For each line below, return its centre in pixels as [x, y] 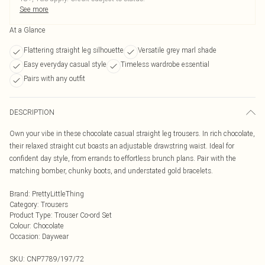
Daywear [55, 236]
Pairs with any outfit [54, 78]
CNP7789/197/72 [55, 259]
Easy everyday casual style [65, 64]
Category [23, 204]
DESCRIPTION [32, 112]
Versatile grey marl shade [177, 50]
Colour [20, 226]
